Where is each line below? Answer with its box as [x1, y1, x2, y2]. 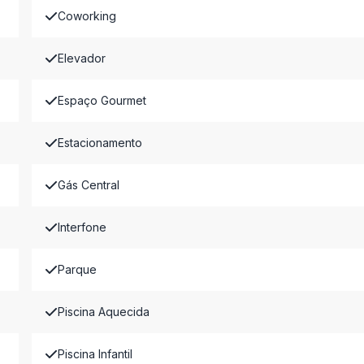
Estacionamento [57, 136, 142, 149]
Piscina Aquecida [57, 305, 149, 318]
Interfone [57, 220, 106, 234]
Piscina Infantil [57, 347, 132, 361]
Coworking [57, 9, 116, 23]
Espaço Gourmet [57, 93, 146, 107]
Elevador [57, 51, 106, 65]
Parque [57, 262, 97, 276]
